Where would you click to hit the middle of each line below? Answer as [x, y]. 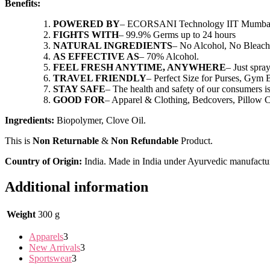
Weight [21, 215]
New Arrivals [55, 248]
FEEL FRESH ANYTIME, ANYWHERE [140, 67]
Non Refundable [145, 141]
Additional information [77, 187]
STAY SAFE [79, 89]
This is [19, 141]
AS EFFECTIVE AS [96, 57]
